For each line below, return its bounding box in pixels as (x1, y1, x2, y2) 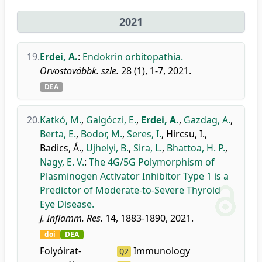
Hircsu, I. (166, 127, 205, 140)
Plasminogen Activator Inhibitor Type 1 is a (40, 170, 229, 182)
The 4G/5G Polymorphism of (89, 156, 215, 168)
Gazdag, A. (184, 113, 230, 126)
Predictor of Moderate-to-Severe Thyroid (40, 184, 220, 196)
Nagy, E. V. (40, 156, 84, 168)
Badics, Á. (40, 142, 81, 154)
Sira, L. (133, 142, 162, 154)
